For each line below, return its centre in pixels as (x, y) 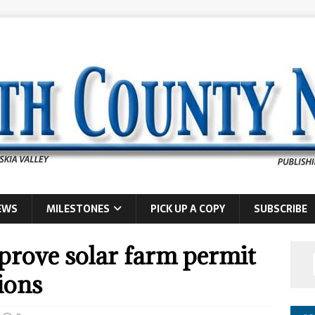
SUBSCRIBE (281, 209)
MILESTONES (78, 209)
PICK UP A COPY (188, 209)
